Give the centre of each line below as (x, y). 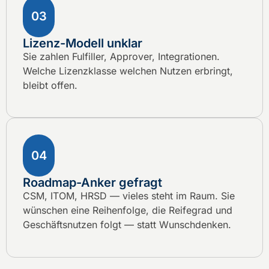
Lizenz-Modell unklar (83, 43)
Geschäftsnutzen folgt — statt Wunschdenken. (127, 225)
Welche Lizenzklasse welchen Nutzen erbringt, (128, 71)
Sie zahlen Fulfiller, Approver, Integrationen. (121, 56)
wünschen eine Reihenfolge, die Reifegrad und (128, 210)
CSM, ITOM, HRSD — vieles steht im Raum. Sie (129, 196)
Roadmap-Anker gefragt (92, 183)
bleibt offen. (50, 85)
